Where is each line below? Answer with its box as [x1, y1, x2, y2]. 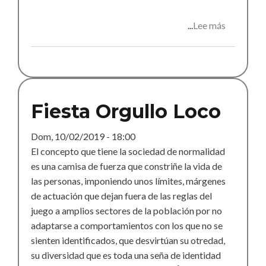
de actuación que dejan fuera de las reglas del [31, 190, 212, 202]
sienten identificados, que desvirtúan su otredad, [31, 235, 225, 246]
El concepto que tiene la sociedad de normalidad [31, 145, 225, 157]
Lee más [193, 20, 226, 31]
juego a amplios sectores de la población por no [31, 205, 222, 217]
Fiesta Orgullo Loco [31, 100, 221, 123]
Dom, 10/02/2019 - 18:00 [31, 131, 135, 142]
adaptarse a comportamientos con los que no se [31, 220, 223, 232]
